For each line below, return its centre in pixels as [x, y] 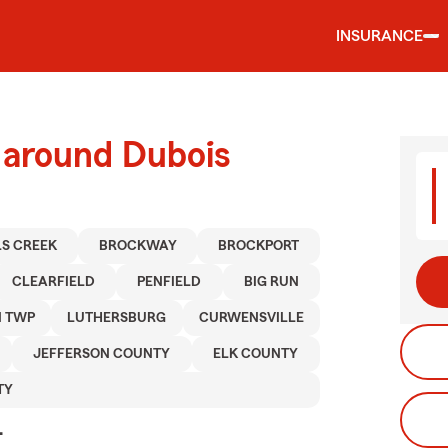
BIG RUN [271, 282]
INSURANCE [379, 36]
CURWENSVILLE [251, 318]
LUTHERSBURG [117, 318]
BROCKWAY [137, 246]
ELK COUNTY [256, 354]
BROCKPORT [259, 246]
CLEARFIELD [54, 282]
